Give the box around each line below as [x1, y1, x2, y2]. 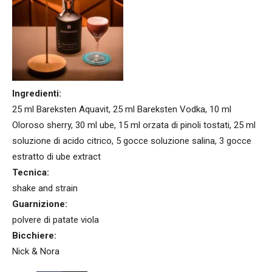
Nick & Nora [12, 246, 59, 257]
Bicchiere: [12, 230, 56, 242]
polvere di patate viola [12, 214, 99, 226]
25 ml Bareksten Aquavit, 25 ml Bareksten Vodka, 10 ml [12, 104, 231, 115]
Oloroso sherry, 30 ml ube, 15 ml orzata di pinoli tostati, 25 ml [12, 120, 256, 131]
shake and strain [12, 183, 78, 194]
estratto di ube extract [12, 151, 101, 163]
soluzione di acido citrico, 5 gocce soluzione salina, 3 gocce [12, 135, 251, 147]
